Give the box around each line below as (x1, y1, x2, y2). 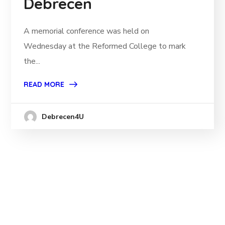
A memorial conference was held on (24, 25, 150, 37)
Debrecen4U (41, 111, 84, 122)
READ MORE (24, 79, 65, 89)
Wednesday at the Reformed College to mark (24, 40, 186, 52)
